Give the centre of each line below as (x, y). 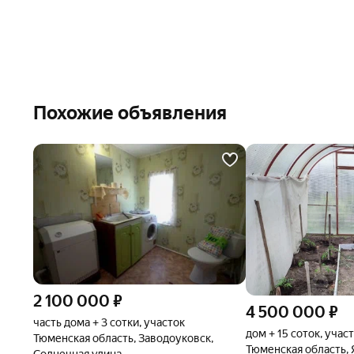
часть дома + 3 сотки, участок (109, 323)
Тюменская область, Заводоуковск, (123, 339)
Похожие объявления (130, 113)
